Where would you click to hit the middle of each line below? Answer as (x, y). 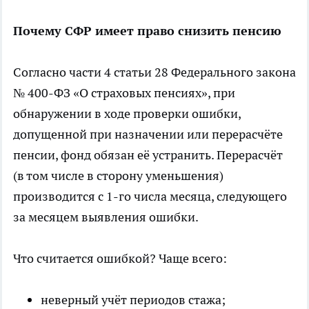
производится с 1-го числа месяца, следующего (150, 196)
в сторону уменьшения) (154, 175)
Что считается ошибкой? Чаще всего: (120, 258)
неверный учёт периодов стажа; (133, 299)
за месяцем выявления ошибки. (106, 217)
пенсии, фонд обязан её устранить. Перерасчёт (148, 154)
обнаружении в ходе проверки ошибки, (127, 113)
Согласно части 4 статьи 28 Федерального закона (154, 72)
